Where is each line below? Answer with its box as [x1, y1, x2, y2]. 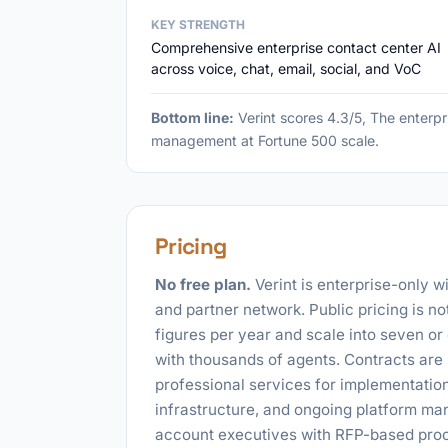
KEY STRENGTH [151, 17, 245, 32]
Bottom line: [151, 109, 234, 126]
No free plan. [155, 275, 251, 294]
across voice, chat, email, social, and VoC [151, 60, 421, 77]
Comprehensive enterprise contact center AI [151, 39, 441, 56]
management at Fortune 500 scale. [151, 132, 379, 149]
